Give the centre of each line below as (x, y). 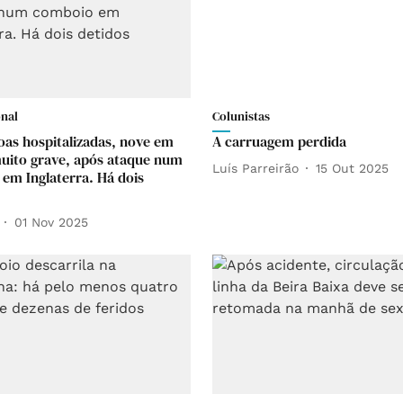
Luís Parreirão (255, 168)
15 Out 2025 (352, 168)
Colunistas (241, 116)
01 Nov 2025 (51, 222)
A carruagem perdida (279, 141)
